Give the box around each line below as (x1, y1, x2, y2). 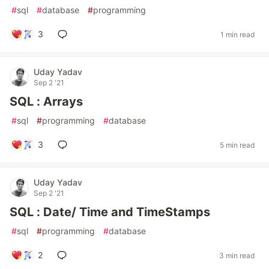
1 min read (220, 29, 255, 39)
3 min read (219, 250, 255, 260)
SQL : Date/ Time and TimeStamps (10, 205, 210, 220)
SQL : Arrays (10, 94, 83, 109)
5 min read (220, 140, 255, 150)
